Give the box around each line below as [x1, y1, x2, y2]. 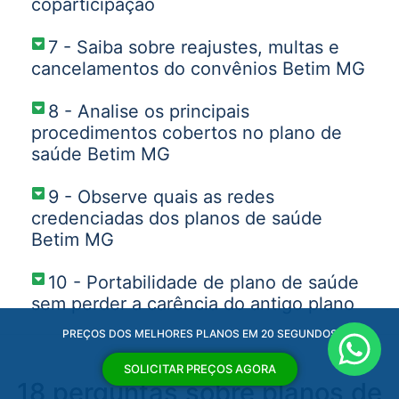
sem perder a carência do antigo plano [31, 292, 354, 314]
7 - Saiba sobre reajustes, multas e [48, 36, 340, 58]
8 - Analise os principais [48, 100, 250, 122]
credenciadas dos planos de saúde [31, 207, 322, 229]
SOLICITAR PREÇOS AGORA [123, 362, 276, 376]
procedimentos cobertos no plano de [31, 121, 342, 143]
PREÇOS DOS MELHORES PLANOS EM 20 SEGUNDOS [61, 327, 338, 340]
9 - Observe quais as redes [48, 185, 275, 208]
